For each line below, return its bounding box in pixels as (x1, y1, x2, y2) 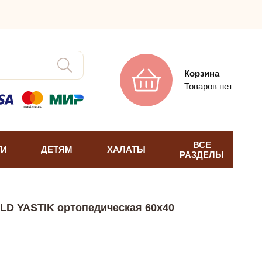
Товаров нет (184, 81, 233, 92)
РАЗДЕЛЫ (180, 149, 224, 160)
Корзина (184, 68, 219, 79)
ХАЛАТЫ (106, 144, 146, 155)
